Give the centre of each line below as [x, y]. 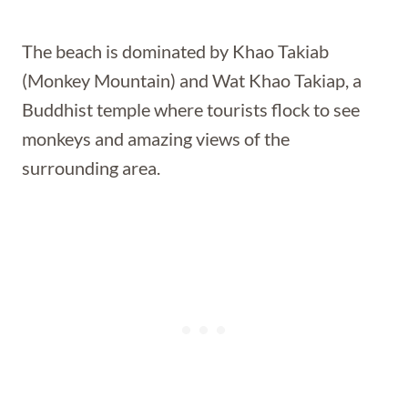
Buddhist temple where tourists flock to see [191, 109]
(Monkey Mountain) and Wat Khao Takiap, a [192, 80]
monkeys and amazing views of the [156, 138]
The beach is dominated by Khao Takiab [175, 51]
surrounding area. [91, 168]
